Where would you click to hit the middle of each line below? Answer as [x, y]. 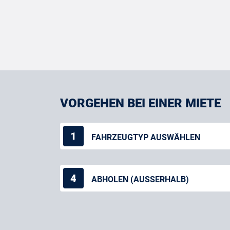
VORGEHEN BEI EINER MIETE [140, 103]
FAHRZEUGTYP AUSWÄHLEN [146, 137]
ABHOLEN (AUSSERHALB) [140, 179]
